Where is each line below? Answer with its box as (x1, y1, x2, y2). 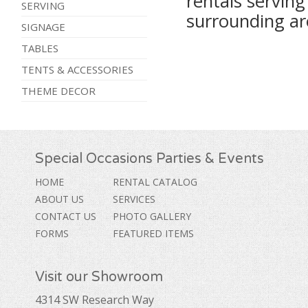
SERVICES (113, 192, 156, 206)
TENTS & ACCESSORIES (21, 63, 133, 77)
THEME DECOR (21, 84, 96, 98)
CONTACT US (35, 209, 97, 223)
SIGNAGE (21, 20, 65, 34)
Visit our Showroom (35, 268, 164, 285)
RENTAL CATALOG (113, 175, 198, 188)
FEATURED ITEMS (113, 226, 195, 240)
